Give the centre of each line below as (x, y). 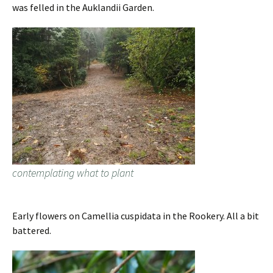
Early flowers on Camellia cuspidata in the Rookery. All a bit (136, 216)
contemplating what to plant (73, 173)
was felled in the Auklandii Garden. (83, 8)
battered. (32, 231)
